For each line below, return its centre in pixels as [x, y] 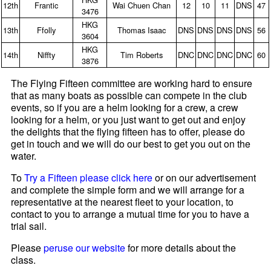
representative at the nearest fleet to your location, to [122, 201]
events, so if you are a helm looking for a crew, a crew [125, 107]
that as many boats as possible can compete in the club [129, 95]
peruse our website [85, 247]
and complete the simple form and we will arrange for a [128, 189]
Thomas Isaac [142, 30]
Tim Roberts [142, 54]
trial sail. [29, 226]
